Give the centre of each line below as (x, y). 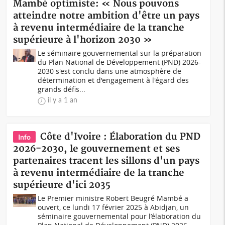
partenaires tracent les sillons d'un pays (106, 161)
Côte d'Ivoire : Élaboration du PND (121, 137)
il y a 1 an (63, 100)
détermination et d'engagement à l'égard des (114, 80)
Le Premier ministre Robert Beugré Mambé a (113, 198)
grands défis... (62, 89)
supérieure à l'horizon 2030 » (83, 40)
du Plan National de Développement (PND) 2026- (120, 62)
